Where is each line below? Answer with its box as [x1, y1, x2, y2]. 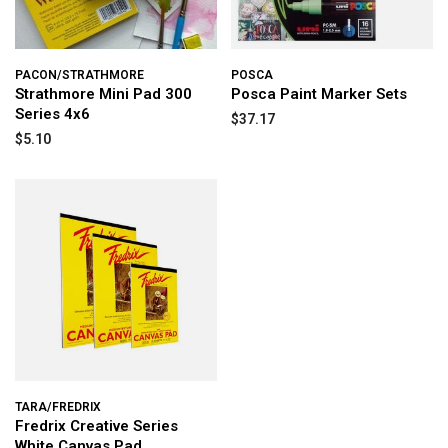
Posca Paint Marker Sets [231, 85, 407, 103]
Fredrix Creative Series [15, 417, 178, 435]
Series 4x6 [15, 105, 90, 123]
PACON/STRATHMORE [15, 68, 144, 82]
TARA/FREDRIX [15, 400, 101, 414]
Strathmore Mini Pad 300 [15, 85, 192, 103]
